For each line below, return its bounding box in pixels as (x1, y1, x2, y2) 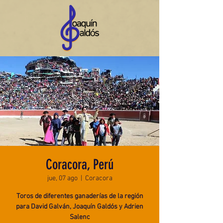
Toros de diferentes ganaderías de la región (16, 192, 143, 201)
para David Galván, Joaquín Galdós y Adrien (16, 203, 143, 211)
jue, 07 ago (47, 174, 78, 183)
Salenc (69, 213, 90, 222)
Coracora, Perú (46, 156, 113, 173)
